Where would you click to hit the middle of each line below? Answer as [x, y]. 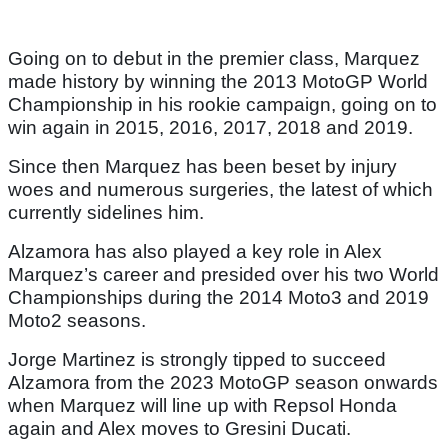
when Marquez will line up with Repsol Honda [202, 406]
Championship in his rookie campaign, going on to [222, 105]
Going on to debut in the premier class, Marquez [214, 59]
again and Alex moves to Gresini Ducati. [179, 429]
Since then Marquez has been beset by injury [202, 167]
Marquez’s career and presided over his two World [223, 275]
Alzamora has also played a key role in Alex [195, 252]
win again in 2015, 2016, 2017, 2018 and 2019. [210, 128]
